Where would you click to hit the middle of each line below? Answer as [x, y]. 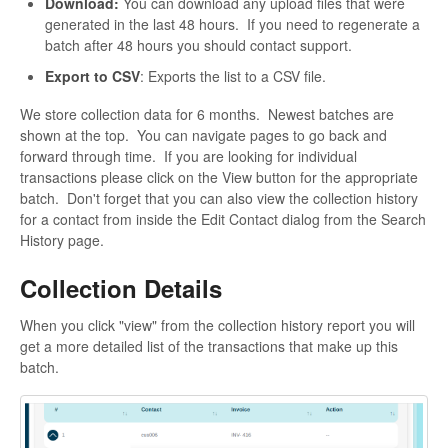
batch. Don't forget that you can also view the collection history [219, 197]
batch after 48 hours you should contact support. [198, 44]
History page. [62, 239]
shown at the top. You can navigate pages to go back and [203, 134]
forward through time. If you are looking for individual [188, 155]
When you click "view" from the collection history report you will [217, 325]
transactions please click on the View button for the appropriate [219, 176]
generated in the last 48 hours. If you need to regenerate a [232, 23]
